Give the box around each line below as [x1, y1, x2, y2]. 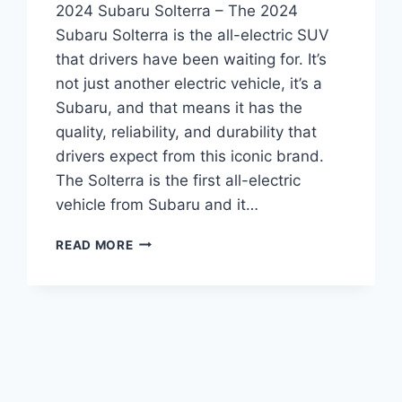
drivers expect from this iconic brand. [56, 146, 325, 165]
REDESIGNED [132, 327, 216, 342]
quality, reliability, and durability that [56, 122, 318, 141]
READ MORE [56, 237, 134, 252]
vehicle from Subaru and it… [56, 195, 259, 214]
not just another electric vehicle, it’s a [56, 74, 323, 92]
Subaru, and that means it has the [56, 98, 303, 117]
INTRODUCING [132, 232, 226, 248]
